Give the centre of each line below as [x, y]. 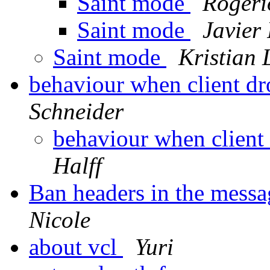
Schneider [76, 111]
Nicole [60, 220]
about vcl [76, 247]
